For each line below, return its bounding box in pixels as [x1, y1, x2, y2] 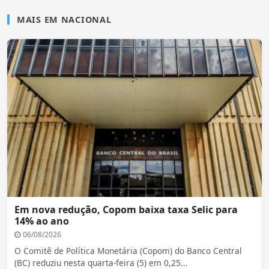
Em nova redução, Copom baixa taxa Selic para [14, 202, 238, 216]
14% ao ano [14, 214, 69, 228]
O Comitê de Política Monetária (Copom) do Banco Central [14, 244, 242, 256]
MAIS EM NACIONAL [17, 14, 112, 26]
